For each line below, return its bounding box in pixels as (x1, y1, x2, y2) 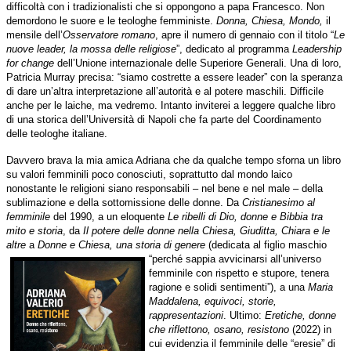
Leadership (292, 43, 342, 56)
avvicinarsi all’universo (219, 253, 321, 266)
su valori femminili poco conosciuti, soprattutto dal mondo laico (6, 168, 292, 181)
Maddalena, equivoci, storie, (149, 295, 277, 308)
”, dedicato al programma (176, 43, 292, 56)
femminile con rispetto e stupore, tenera (149, 267, 329, 280)
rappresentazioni (149, 309, 223, 322)
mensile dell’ (6, 29, 63, 42)
